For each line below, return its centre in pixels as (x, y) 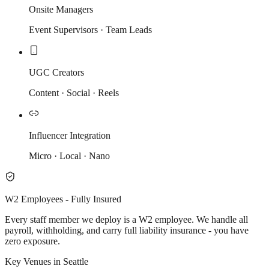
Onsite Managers (61, 9)
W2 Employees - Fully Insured (63, 199)
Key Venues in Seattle (47, 261)
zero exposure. (32, 241)
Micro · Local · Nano (69, 156)
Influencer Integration (70, 135)
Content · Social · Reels (74, 92)
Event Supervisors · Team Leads (90, 29)
